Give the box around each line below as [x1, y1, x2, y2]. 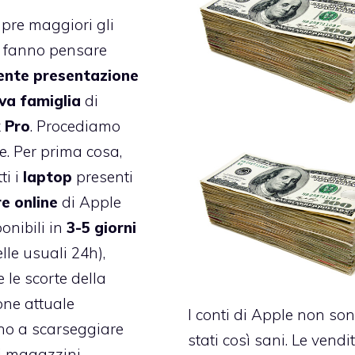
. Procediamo [29, 116, 120, 136]
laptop [22, 167, 72, 187]
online [13, 193, 58, 212]
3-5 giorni [66, 218, 136, 238]
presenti [71, 167, 133, 187]
